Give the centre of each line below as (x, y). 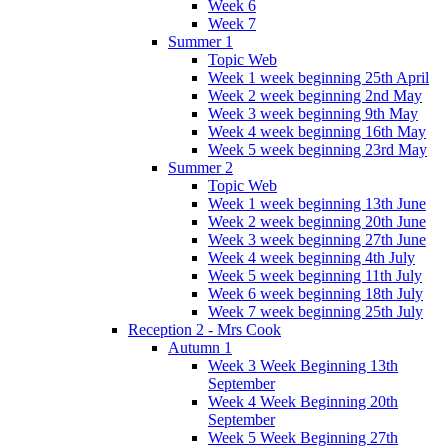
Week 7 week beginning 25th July (315, 311)
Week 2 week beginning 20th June (317, 221)
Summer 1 (200, 41)
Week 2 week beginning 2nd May (315, 95)
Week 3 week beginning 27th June (317, 239)
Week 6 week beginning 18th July (315, 293)
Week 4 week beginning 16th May (317, 131)
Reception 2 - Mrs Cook (204, 329)
